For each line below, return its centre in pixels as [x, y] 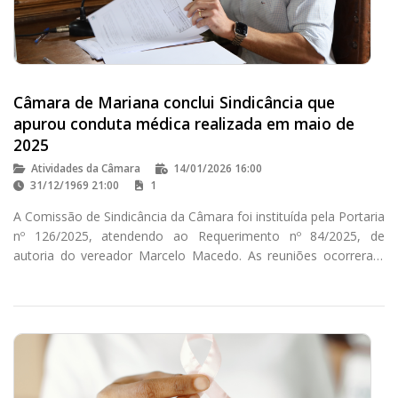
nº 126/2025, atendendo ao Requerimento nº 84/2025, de [199, 235]
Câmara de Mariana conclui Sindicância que [174, 102]
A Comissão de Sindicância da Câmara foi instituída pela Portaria [199, 216]
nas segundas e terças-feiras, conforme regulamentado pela [199, 275]
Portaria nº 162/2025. [74, 294]
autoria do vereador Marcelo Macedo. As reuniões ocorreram [199, 255]
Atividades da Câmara [86, 168]
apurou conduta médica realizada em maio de [184, 123]
